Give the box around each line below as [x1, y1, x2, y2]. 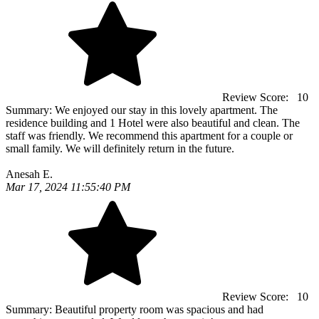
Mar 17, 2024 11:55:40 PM [6, 181, 130, 193]
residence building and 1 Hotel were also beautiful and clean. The [6, 117, 300, 129]
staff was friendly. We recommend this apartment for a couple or [6, 130, 293, 142]
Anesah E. [6, 168, 53, 180]
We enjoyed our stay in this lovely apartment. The [55, 104, 278, 116]
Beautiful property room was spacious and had [55, 303, 263, 315]
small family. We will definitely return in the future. [6, 142, 234, 155]
